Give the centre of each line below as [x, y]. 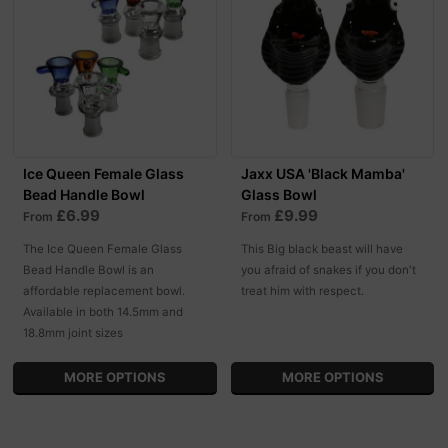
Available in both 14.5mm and [103, 311]
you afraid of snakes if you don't [328, 269]
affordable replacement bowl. [104, 290]
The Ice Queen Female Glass [103, 248]
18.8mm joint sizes [73, 332]
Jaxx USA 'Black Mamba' [322, 173]
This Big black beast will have [321, 248]
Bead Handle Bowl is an [89, 269]
